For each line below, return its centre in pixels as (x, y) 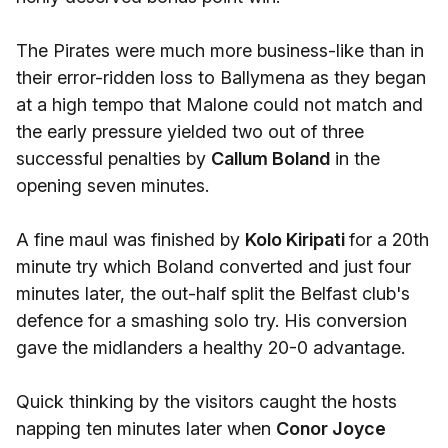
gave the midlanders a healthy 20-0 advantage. (210, 347)
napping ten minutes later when (146, 428)
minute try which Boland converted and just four (213, 266)
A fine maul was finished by (130, 239)
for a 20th (389, 239)
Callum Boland (270, 158)
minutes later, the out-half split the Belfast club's (213, 293)
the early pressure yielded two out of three (190, 131)
